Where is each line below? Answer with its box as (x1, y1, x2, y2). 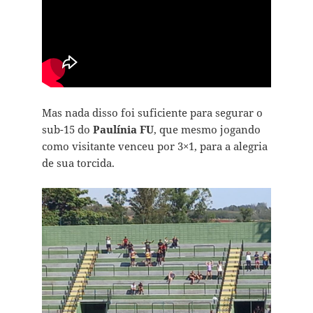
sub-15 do (41, 122, 93, 137)
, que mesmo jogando (153, 122, 261, 137)
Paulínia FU (92, 122, 154, 137)
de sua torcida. (41, 156, 115, 170)
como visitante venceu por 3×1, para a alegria (41, 139, 268, 154)
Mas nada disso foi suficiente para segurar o (41, 105, 263, 120)
